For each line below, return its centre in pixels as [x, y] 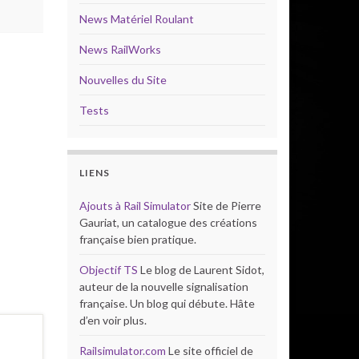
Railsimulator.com [122, 351]
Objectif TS [108, 270]
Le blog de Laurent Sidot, [201, 270]
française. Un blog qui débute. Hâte [167, 303]
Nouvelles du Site [123, 80]
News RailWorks [120, 49]
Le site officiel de [209, 351]
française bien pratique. [137, 239]
